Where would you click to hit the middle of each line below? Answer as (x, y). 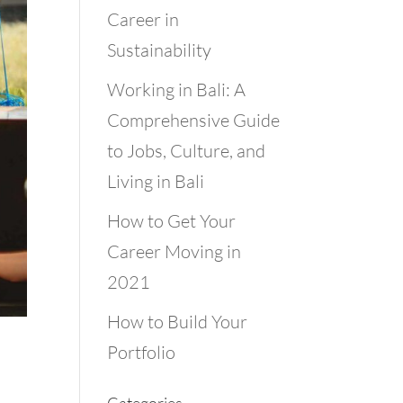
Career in (143, 19)
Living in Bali (156, 181)
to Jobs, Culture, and (187, 151)
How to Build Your (178, 322)
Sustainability (160, 50)
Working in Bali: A (177, 90)
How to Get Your (172, 221)
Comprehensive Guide (194, 120)
